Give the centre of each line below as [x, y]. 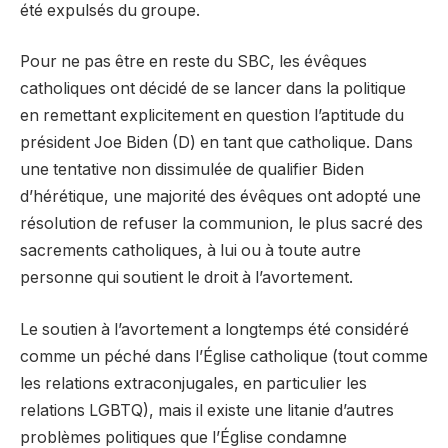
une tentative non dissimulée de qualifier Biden [192, 170]
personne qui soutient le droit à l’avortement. [186, 278]
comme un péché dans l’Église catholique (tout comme [224, 356]
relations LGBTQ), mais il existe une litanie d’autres [207, 410]
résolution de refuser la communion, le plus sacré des [221, 224]
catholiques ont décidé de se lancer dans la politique [213, 89]
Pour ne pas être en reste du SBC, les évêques [193, 62]
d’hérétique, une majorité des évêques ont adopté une [220, 197]
